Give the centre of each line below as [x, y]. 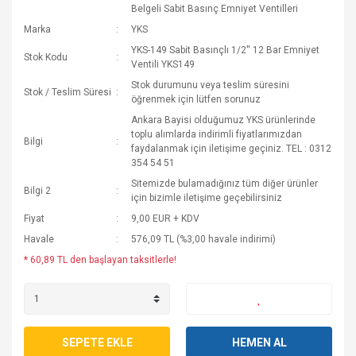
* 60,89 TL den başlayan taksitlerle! [100, 260]
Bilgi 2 [37, 191]
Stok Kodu [46, 57]
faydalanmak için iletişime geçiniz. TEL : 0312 [232, 149]
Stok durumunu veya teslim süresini [211, 85]
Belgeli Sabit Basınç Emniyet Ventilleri [215, 9]
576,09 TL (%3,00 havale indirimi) [204, 239]
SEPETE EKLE [97, 342]
